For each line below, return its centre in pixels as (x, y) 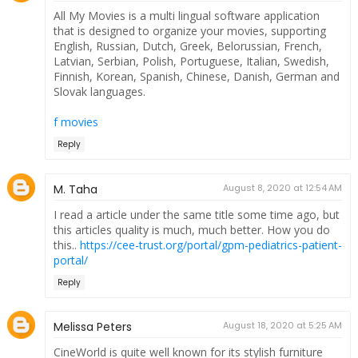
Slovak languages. (99, 92)
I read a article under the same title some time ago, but (196, 214)
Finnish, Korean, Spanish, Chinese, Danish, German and (196, 77)
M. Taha (75, 189)
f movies (76, 122)
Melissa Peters (92, 327)
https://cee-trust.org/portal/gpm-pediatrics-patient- (211, 245)
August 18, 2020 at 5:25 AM (283, 326)
